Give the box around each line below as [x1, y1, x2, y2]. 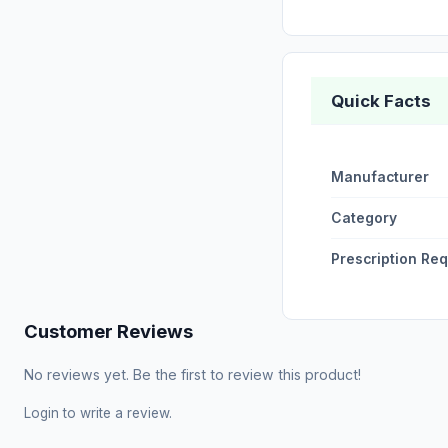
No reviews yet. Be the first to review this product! [24, 365, 361, 383]
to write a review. [59, 404, 172, 421]
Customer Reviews [24, 319, 193, 342]
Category [331, 209, 397, 226]
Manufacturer [331, 168, 429, 185]
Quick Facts [331, 90, 431, 111]
